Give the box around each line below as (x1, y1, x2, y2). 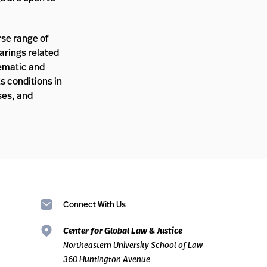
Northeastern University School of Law (63, 239, 203, 250)
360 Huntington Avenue (63, 253, 150, 265)
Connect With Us (63, 198, 126, 210)
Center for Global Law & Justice (63, 225, 182, 237)
